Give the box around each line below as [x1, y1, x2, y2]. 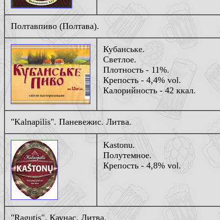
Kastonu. [103, 140, 135, 150]
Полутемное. [103, 150, 152, 160]
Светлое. [103, 55, 137, 64]
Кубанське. [103, 44, 145, 54]
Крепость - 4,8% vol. [103, 161, 181, 170]
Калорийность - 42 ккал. [103, 85, 196, 95]
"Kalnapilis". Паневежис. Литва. [11, 117, 132, 127]
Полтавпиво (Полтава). [11, 21, 99, 31]
